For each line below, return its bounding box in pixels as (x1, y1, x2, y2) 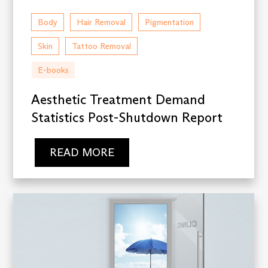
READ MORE (49, 145, 114, 159)
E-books (38, 65, 69, 76)
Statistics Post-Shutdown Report (31, 109, 223, 126)
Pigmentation (145, 17, 194, 28)
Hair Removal (77, 17, 126, 28)
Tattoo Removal (72, 41, 132, 52)
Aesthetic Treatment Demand (31, 92, 206, 108)
